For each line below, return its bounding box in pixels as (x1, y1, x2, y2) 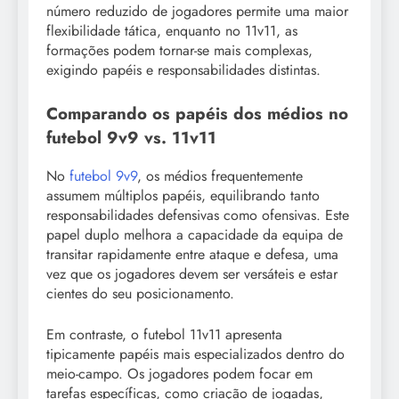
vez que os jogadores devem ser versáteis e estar (46, 264, 338, 285)
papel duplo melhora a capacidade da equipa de (46, 224, 343, 246)
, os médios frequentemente (137, 166, 303, 187)
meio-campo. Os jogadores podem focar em (46, 363, 313, 385)
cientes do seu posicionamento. (46, 283, 234, 305)
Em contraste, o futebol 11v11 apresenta (46, 324, 282, 346)
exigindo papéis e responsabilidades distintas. (46, 60, 321, 81)
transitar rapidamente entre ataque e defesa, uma (46, 244, 338, 265)
